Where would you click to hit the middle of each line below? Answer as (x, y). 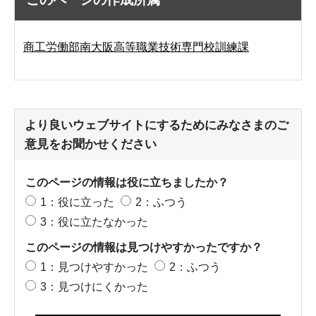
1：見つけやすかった (94, 267)
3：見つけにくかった (94, 286)
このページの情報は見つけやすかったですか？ (144, 247)
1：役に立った (77, 202)
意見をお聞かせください (91, 144)
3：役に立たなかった (94, 221)
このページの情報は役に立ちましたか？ (127, 182)
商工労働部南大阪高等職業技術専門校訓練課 (136, 47)
